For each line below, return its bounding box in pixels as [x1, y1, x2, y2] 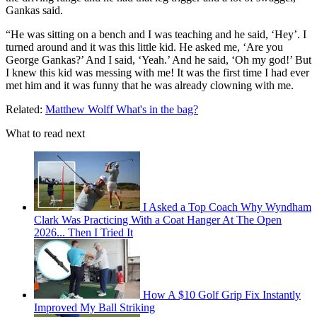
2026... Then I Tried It [34, 226, 133, 239]
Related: [6, 103, 45, 116]
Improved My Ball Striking [34, 301, 155, 314]
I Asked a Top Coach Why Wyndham [143, 201, 311, 214]
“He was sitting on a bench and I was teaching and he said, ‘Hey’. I [6, 28, 306, 41]
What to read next [6, 127, 85, 140]
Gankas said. [6, 4, 63, 17]
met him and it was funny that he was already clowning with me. [6, 79, 294, 92]
